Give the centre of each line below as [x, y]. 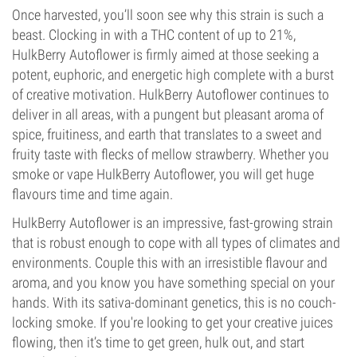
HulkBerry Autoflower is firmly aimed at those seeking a [165, 55]
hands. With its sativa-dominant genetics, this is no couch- [174, 302]
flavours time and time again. [92, 194]
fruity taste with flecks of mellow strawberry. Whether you [171, 154]
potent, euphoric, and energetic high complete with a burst [173, 75]
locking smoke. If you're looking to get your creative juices [173, 322]
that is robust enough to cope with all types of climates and [176, 243]
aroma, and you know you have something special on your [173, 282]
